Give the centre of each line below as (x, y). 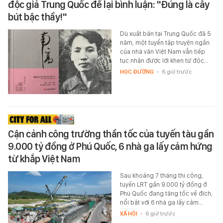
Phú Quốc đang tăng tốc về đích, (166, 193)
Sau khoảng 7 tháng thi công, (161, 175)
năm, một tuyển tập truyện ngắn (165, 42)
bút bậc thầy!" (37, 17)
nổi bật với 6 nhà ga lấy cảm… (161, 202)
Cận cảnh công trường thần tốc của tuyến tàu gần (111, 134)
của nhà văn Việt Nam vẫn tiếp (162, 51)
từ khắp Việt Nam (44, 159)
